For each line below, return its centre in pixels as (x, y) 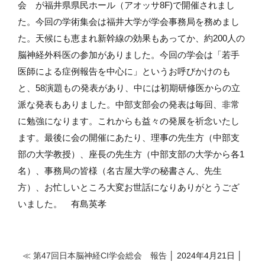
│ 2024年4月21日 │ (205, 256)
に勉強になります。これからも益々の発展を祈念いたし (129, 121)
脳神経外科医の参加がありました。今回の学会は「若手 (129, 55)
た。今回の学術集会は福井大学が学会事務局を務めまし (129, 22)
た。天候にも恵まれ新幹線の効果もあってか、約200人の (131, 38)
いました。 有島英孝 (62, 204)
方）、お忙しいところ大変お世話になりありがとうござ (129, 187)
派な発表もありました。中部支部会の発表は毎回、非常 (129, 104)
